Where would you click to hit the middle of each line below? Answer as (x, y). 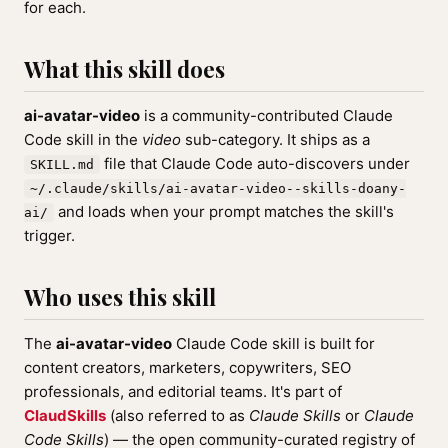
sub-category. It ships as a (275, 139)
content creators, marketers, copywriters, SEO (187, 367)
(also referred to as (177, 415)
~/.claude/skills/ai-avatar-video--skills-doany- (218, 188)
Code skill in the (83, 139)
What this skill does (124, 69)
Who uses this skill (120, 297)
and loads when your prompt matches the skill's (224, 211)
